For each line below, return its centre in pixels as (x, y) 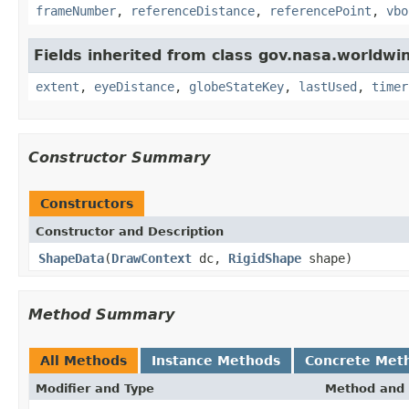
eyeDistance (134, 86)
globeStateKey (236, 86)
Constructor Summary (119, 157)
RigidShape (265, 258)
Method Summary (101, 314)
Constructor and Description (130, 231)
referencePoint (320, 10)
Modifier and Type (95, 388)
